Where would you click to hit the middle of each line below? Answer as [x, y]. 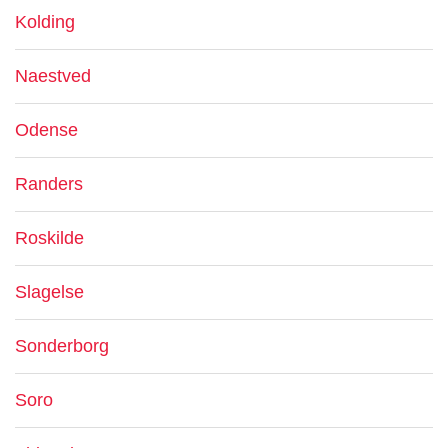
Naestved [53, 76]
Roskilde [49, 238]
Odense [46, 130]
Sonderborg [62, 346]
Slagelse [49, 292]
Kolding [45, 22]
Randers [49, 184]
